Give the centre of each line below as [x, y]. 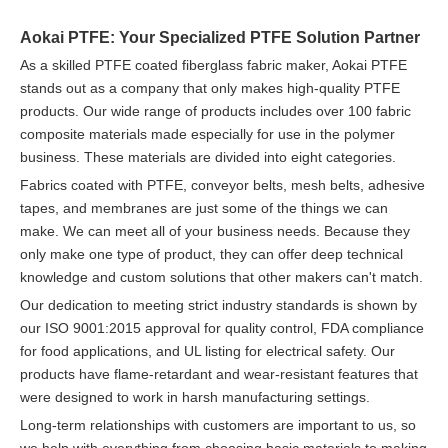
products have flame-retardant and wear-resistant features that [219, 373]
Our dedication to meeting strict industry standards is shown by [218, 304]
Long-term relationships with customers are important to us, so [218, 424]
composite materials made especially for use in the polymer [207, 133]
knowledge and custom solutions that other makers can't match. [221, 276]
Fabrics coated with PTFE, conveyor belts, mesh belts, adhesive [222, 184]
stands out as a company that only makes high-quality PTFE [210, 87]
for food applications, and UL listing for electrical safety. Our [207, 350]
